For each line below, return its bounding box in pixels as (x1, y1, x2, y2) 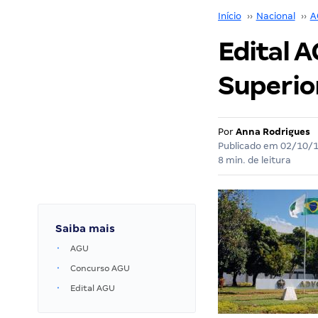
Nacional (256, 11, 295, 21)
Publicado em (217, 141, 280, 151)
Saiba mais (55, 223, 115, 234)
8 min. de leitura (217, 155, 291, 165)
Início (217, 11, 241, 21)
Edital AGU (70, 283, 115, 293)
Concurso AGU (70, 263, 130, 273)
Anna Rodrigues (235, 126, 310, 137)
